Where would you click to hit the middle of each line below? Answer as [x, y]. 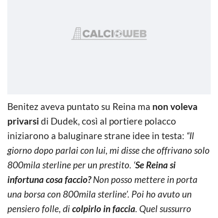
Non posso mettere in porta [144, 179]
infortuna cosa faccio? [49, 179]
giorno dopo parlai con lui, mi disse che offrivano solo [109, 150]
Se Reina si [155, 164]
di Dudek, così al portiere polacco [108, 121]
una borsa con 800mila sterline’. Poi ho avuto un [100, 194]
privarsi [23, 121]
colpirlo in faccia [104, 208]
